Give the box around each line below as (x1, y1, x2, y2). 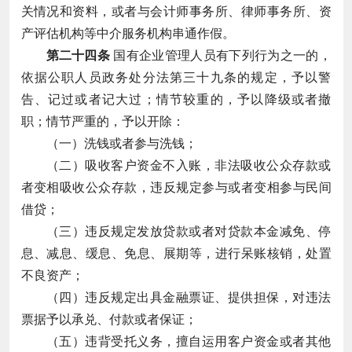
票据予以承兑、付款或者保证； (20, 312, 197, 326)
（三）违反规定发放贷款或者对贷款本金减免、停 (46, 224, 332, 238)
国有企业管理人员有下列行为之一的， (110, 48, 332, 62)
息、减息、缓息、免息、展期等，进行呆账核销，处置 (20, 246, 332, 260)
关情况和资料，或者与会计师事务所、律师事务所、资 (20, 4, 332, 18)
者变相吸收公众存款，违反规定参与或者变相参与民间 (20, 180, 332, 194)
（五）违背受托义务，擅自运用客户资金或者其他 (46, 334, 332, 348)
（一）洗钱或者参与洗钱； (46, 136, 197, 150)
